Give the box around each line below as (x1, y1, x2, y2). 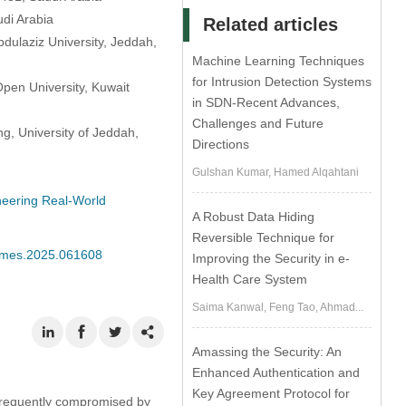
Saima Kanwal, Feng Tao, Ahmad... (192, 301, 364, 314)
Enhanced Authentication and (192, 365, 361, 380)
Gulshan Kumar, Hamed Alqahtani (192, 166, 360, 179)
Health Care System (192, 272, 308, 286)
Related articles (203, 14, 339, 34)
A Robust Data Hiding (192, 209, 315, 224)
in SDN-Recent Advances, (192, 95, 341, 110)
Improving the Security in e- (192, 251, 351, 266)
